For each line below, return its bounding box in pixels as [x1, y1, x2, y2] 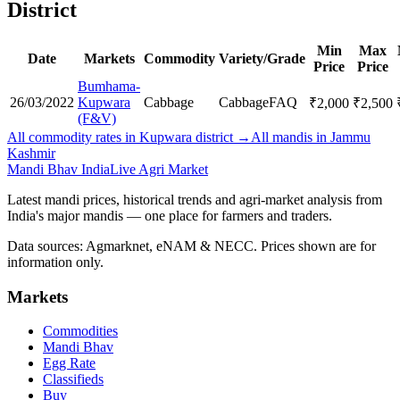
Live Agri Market [110, 161, 208, 177]
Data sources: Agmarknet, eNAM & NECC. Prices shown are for [7, 237, 376, 254]
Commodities [43, 323, 118, 339]
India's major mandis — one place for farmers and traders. [7, 207, 332, 223]
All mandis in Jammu [251, 129, 371, 145]
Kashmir [7, 145, 55, 161]
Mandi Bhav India [7, 161, 110, 177]
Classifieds [43, 371, 104, 387]
